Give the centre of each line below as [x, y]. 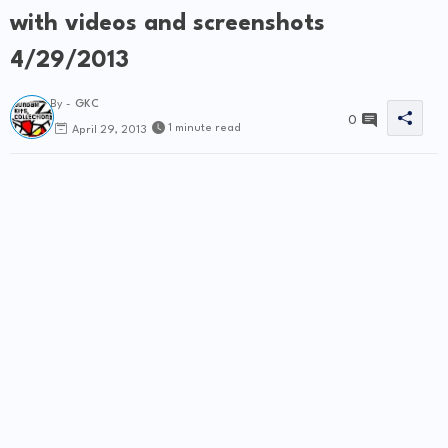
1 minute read [204, 129]
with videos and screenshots [167, 24]
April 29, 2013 [109, 130]
